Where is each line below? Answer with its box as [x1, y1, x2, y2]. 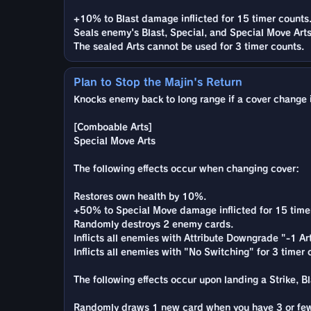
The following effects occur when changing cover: [74, 164, 299, 174]
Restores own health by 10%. [74, 192, 206, 201]
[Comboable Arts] [74, 122, 152, 132]
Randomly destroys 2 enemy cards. [74, 219, 233, 229]
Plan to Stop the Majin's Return [74, 76, 242, 87]
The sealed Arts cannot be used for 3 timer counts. [74, 42, 304, 51]
